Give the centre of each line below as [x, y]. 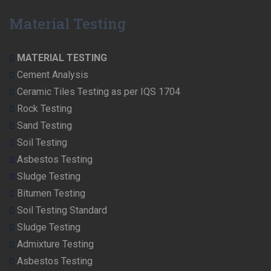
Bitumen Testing [51, 194]
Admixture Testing [55, 244]
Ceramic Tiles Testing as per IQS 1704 [99, 92]
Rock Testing [44, 109]
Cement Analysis [53, 75]
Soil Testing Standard [62, 211]
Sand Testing [44, 126]
